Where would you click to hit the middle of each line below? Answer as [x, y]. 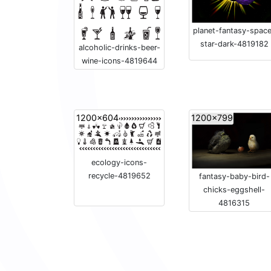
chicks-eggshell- [234, 189]
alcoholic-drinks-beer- [119, 48]
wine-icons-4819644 [119, 61]
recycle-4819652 [119, 176]
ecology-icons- [119, 163]
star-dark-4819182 [234, 44]
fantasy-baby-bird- [234, 176]
